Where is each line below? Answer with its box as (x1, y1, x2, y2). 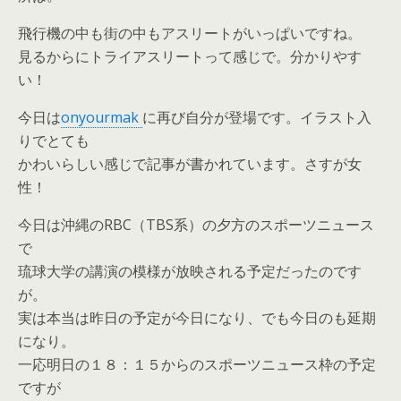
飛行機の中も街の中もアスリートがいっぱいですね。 (18, 23, 362, 43)
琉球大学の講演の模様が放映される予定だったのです (18, 261, 362, 281)
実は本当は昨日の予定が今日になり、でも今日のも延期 (18, 308, 376, 328)
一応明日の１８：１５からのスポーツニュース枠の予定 (18, 354, 376, 374)
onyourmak (61, 107, 142, 127)
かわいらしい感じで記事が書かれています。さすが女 (18, 154, 362, 174)
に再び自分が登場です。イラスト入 (142, 107, 371, 127)
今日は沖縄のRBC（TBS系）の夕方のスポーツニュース (18, 215, 374, 235)
